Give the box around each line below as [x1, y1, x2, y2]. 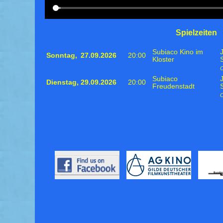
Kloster [152, 56, 174, 64]
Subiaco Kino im [152, 48, 203, 56]
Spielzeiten [175, 28, 217, 37]
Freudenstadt [152, 83, 195, 91]
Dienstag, [46, 79, 79, 87]
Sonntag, [46, 52, 77, 60]
